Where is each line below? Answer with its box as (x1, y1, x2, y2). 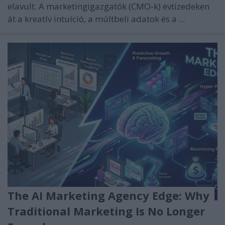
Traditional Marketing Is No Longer (8, 203, 205, 218)
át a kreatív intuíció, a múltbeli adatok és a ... (8, 13, 185, 25)
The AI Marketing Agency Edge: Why (8, 187, 209, 203)
